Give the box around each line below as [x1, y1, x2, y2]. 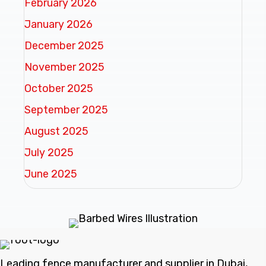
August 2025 [24, 124, 88, 138]
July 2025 [24, 145, 74, 159]
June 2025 [24, 167, 77, 180]
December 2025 [24, 39, 104, 52]
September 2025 [24, 103, 108, 116]
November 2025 [24, 60, 104, 74]
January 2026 [24, 17, 93, 31]
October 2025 [24, 81, 93, 95]
